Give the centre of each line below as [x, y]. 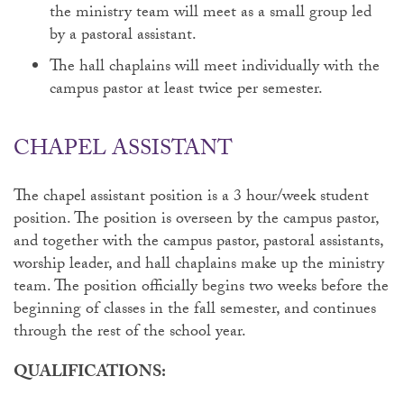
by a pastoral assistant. [125, 37]
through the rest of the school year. [132, 333]
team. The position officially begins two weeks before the [201, 288]
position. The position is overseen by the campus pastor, [196, 220]
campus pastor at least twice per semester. [188, 91]
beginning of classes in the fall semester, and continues [195, 311]
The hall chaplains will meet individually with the [215, 68]
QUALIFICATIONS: [90, 374]
